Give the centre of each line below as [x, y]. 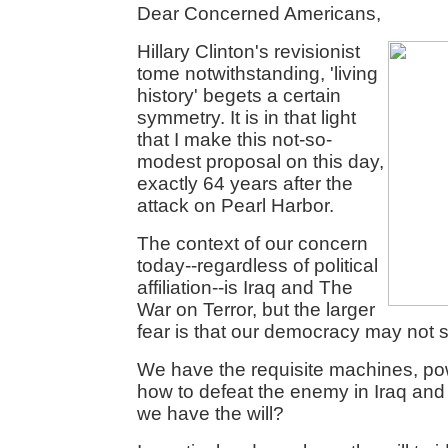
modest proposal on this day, [260, 161]
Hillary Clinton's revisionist [248, 51]
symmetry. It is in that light [246, 117]
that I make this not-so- [234, 139]
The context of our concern [252, 243]
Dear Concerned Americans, [258, 13]
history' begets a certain [238, 95]
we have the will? [210, 413]
